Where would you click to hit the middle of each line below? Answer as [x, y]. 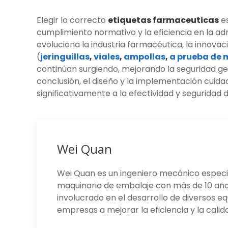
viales [107, 57]
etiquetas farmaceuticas [163, 20]
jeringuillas [65, 57]
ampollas [145, 57]
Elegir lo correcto [72, 20]
